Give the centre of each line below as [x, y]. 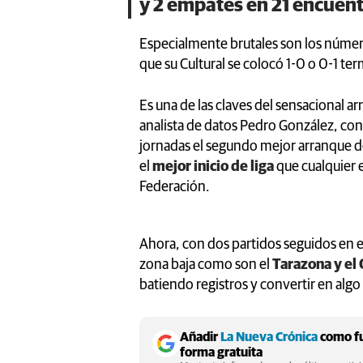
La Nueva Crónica [269, 337]
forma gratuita [221, 352]
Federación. [175, 187]
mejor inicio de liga [213, 167]
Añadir [200, 337]
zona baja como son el [205, 265]
